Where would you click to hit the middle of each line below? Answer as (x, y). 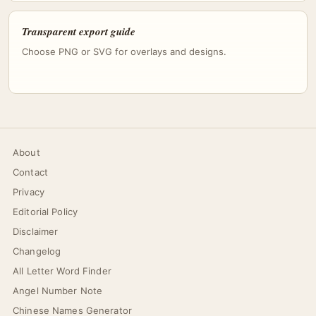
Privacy (29, 192)
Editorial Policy (45, 212)
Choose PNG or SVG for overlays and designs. (124, 51)
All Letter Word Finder (62, 271)
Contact (30, 172)
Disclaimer (36, 231)
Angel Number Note (58, 291)
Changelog (37, 251)
